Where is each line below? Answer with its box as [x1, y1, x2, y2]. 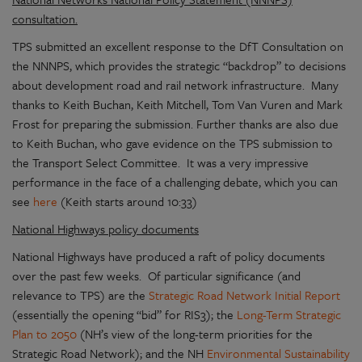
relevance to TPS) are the [12, 286, 149, 304]
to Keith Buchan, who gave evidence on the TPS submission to [12, 134, 333, 152]
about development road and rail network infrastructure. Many [12, 76, 339, 94]
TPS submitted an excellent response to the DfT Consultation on [12, 37, 343, 55]
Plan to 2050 [12, 325, 77, 343]
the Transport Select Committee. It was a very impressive [12, 154, 309, 171]
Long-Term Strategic [237, 305, 341, 323]
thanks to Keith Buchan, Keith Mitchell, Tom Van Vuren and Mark [12, 95, 343, 113]
